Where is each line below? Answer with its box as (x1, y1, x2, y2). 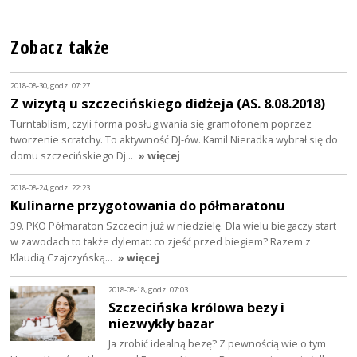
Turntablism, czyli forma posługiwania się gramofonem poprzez (10, 116, 312, 131)
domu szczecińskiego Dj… (10, 148, 136, 163)
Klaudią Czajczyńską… (10, 249, 116, 265)
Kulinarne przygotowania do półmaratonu (10, 195, 286, 214)
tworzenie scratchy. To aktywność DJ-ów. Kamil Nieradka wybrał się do (10, 132, 339, 147)
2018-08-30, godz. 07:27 (10, 80, 91, 92)
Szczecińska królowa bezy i (108, 297, 285, 316)
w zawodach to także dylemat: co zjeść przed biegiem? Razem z (10, 233, 312, 249)
